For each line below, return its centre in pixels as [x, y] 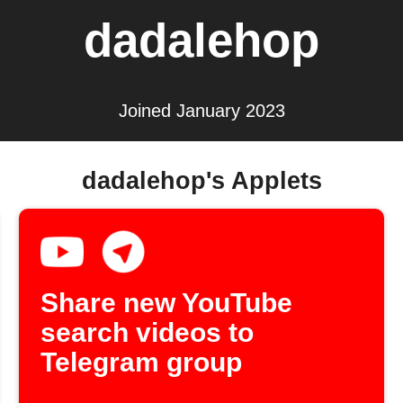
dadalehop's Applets [201, 180]
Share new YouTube [167, 303]
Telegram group [142, 363]
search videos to [148, 333]
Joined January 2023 [201, 111]
